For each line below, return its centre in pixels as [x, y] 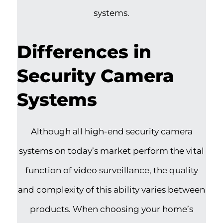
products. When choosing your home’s [111, 209]
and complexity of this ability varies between [111, 189]
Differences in [84, 52]
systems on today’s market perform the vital [111, 150]
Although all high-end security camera [111, 131]
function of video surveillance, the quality [111, 170]
